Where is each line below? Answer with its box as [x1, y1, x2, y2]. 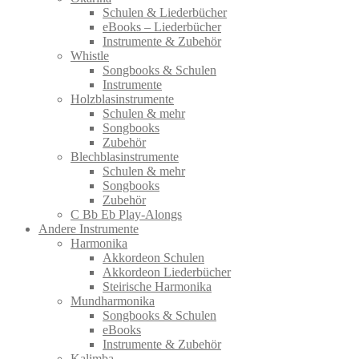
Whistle [71, 48, 109, 63]
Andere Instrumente [38, 221, 139, 236]
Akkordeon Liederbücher [103, 264, 231, 279]
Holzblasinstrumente [71, 91, 174, 106]
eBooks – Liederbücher [103, 19, 221, 34]
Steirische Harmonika [103, 279, 212, 293]
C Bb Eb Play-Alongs [71, 207, 182, 221]
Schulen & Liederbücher [103, 5, 227, 19]
